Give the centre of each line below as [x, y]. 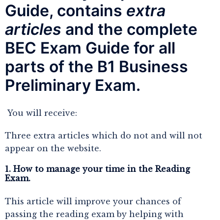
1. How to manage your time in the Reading [97, 169]
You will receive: [41, 113]
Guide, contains [66, 11]
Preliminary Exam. [73, 85]
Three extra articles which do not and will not [104, 136]
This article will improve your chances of [93, 201]
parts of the [49, 67]
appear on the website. [53, 148]
